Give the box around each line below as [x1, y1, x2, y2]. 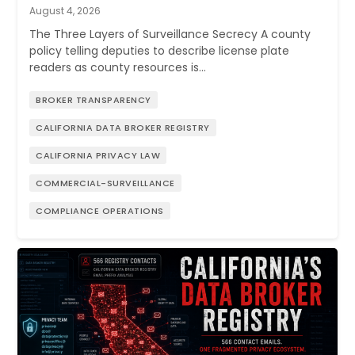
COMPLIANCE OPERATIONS [36, 204, 164, 217]
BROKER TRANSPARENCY [36, 93, 151, 106]
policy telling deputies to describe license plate [29, 42, 290, 59]
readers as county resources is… [29, 59, 207, 75]
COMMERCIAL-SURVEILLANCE [36, 176, 175, 189]
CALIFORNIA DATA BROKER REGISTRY [36, 120, 210, 134]
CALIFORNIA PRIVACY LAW [36, 148, 161, 162]
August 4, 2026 [29, 3, 101, 17]
